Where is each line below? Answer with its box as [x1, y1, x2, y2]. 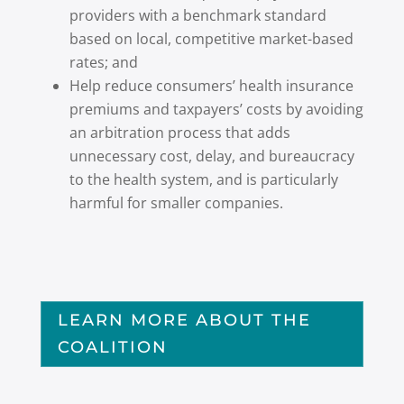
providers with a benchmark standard [69, 5, 326, 25]
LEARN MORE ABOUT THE [57, 310, 311, 331]
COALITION [57, 337, 168, 358]
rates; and [69, 52, 138, 72]
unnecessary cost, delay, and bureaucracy [69, 146, 354, 166]
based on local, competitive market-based [69, 29, 353, 49]
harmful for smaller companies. [69, 193, 283, 213]
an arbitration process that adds [69, 123, 290, 142]
